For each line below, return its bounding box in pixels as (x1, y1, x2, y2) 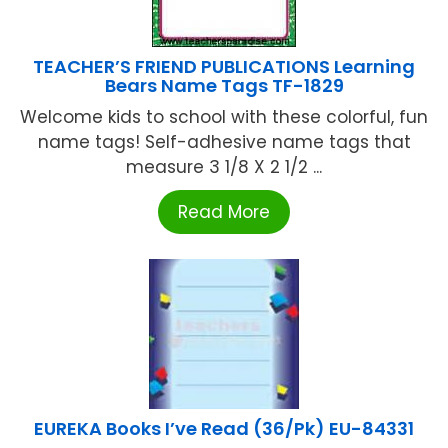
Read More (178, 199, 270, 224)
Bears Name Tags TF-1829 (104, 72, 344, 98)
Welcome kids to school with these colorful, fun (20, 104, 428, 129)
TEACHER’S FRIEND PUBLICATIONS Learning (33, 53, 415, 79)
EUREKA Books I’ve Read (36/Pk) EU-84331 (34, 415, 414, 441)
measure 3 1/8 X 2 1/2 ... (126, 154, 322, 179)
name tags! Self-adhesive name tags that (37, 129, 411, 154)
